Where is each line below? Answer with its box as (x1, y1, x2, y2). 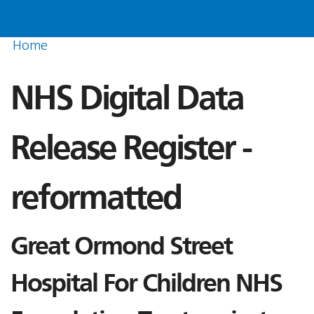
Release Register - (11, 128, 251, 168)
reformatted (11, 177, 181, 218)
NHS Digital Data (11, 78, 243, 118)
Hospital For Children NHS (11, 268, 282, 299)
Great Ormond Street (11, 231, 232, 261)
